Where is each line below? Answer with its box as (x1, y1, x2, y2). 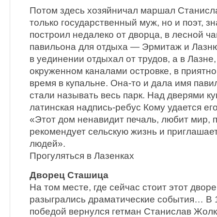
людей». (30, 139, 65, 149)
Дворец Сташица (30, 170, 108, 181)
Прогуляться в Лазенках (30, 151, 134, 161)
